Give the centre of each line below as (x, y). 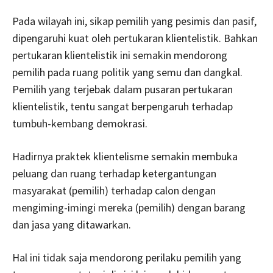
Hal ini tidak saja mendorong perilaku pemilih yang (127, 257)
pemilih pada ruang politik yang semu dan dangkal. (127, 72)
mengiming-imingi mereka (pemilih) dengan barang (129, 207)
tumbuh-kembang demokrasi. (80, 123)
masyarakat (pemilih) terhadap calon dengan (114, 190)
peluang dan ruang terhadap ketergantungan (114, 173)
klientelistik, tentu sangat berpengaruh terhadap (122, 106)
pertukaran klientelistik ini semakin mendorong (120, 55)
